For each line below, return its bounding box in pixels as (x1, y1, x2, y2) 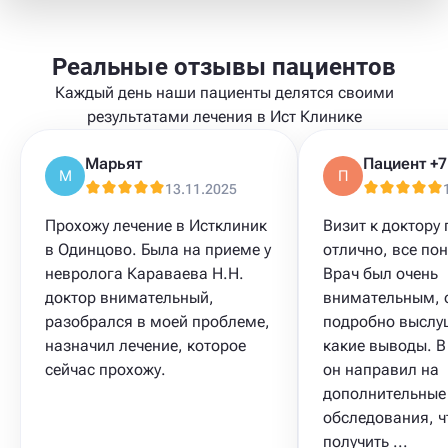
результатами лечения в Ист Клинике (86, 107, 362, 126)
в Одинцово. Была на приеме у (45, 240, 271, 259)
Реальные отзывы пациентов (51, 53, 397, 81)
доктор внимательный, (45, 288, 214, 307)
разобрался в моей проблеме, (45, 312, 270, 331)
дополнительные (323, 384, 446, 403)
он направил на (323, 360, 439, 379)
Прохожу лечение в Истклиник (45, 216, 267, 235)
